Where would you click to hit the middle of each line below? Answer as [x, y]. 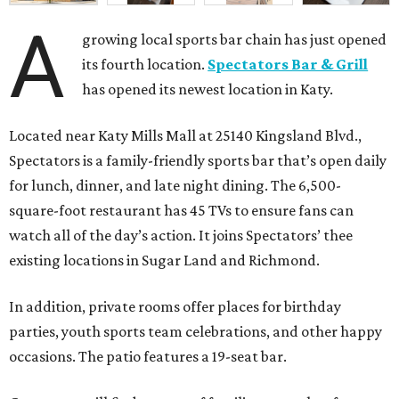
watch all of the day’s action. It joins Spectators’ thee [181, 236]
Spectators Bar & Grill [288, 65]
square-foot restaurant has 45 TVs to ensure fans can [181, 211]
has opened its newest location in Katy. [208, 90]
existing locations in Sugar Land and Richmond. [164, 261]
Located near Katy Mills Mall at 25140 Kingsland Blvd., [185, 136]
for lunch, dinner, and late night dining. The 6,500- [175, 186]
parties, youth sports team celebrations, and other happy [195, 332]
